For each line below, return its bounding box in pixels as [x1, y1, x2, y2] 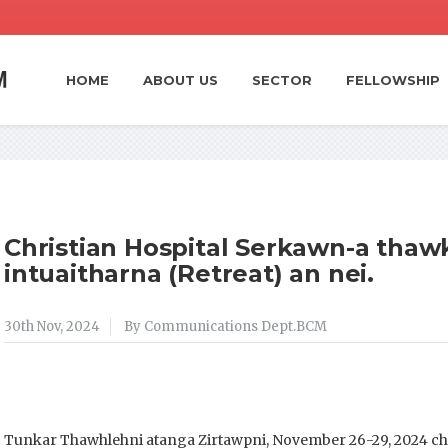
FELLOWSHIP [346, 72, 440, 88]
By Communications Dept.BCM [124, 318, 327, 335]
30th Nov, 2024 [4, 318, 100, 335]
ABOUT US [143, 72, 218, 88]
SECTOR [252, 72, 312, 88]
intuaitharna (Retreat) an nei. [4, 259, 374, 288]
